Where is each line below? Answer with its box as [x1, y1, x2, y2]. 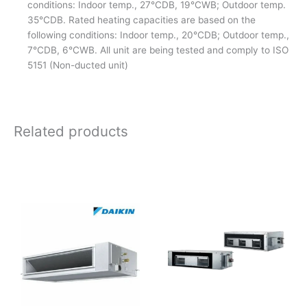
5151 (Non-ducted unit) [27, 59, 128, 71]
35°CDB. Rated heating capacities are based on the [27, 14, 256, 25]
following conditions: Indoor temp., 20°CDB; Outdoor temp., [27, 29, 289, 40]
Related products [14, 122, 128, 140]
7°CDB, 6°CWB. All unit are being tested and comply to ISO [27, 44, 288, 56]
